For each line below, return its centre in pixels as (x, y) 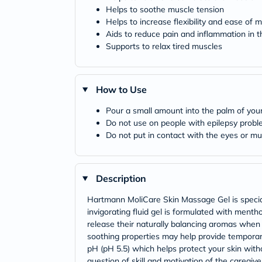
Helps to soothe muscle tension (165, 9)
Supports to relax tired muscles (164, 46)
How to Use (121, 89)
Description (121, 178)
